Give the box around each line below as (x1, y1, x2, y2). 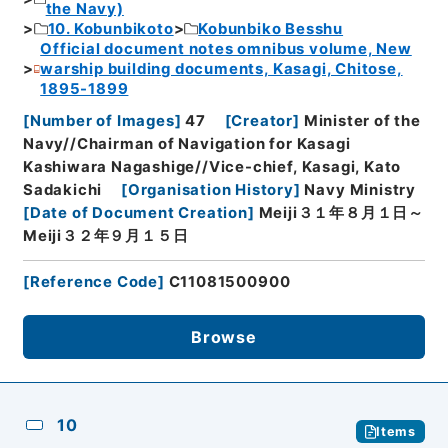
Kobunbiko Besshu (198, 19, 344, 38)
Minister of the (303, 112, 421, 131)
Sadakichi (22, 181, 103, 200)
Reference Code (29, 273, 159, 292)
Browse (191, 327, 257, 348)
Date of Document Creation (29, 204, 248, 223)
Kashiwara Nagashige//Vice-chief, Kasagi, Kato (22, 158, 402, 177)
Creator (231, 112, 294, 131)
